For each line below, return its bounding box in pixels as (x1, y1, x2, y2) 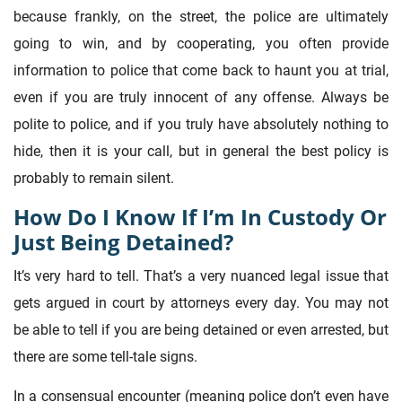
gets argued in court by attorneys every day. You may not (13, 293, 389, 311)
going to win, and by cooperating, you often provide (13, 35, 389, 53)
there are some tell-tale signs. (13, 347, 197, 365)
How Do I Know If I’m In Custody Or (13, 202, 387, 232)
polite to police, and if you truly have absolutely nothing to (13, 116, 389, 134)
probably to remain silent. (13, 170, 174, 188)
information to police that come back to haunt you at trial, (13, 62, 389, 80)
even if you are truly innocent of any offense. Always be (13, 89, 389, 107)
